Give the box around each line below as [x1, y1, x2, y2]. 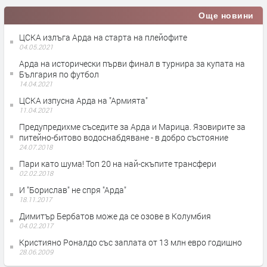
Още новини [198, 11, 254, 21]
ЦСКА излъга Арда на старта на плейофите [19, 32, 187, 44]
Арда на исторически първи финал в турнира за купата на [19, 58, 245, 70]
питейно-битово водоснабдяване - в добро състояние [19, 132, 228, 144]
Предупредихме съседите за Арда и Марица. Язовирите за [19, 121, 246, 133]
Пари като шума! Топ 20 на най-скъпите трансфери [19, 158, 216, 170]
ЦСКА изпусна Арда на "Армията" [19, 95, 148, 107]
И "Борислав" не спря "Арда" [19, 184, 126, 196]
